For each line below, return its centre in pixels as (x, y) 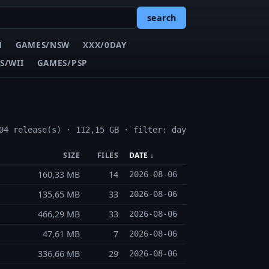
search (162, 18)
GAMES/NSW (42, 44)
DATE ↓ (141, 156)
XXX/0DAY (105, 44)
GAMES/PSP (62, 62)
